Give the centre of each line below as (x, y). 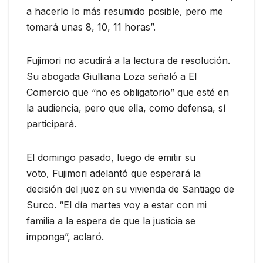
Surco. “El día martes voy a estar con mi (117, 205)
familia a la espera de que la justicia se (111, 220)
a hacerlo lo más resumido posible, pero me (125, 11)
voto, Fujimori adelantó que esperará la (114, 173)
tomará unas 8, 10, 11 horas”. (91, 27)
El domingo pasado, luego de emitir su (111, 157)
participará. (51, 124)
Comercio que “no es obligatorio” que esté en (128, 92)
